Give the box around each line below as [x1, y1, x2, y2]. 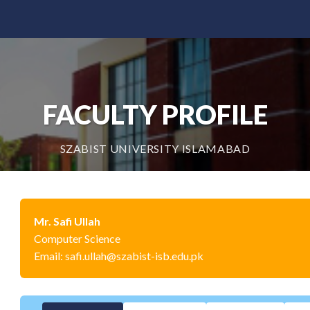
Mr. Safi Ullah [34, 215, 100, 228]
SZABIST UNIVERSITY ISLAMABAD [60, 142, 250, 155]
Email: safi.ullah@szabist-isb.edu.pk [34, 249, 203, 262]
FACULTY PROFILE [42, 98, 268, 130]
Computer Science [34, 232, 120, 245]
